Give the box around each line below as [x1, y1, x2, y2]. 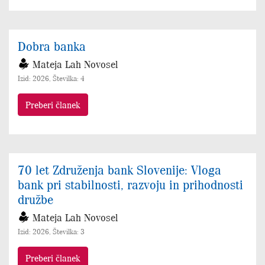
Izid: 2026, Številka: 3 [18, 227, 85, 237]
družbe [18, 191, 53, 207]
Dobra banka [18, 38, 86, 54]
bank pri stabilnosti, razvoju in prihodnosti [18, 176, 243, 192]
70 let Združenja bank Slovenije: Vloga [18, 161, 221, 177]
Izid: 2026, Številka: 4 [18, 73, 85, 83]
